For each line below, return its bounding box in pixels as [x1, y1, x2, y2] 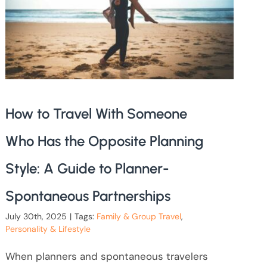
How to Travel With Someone [5, 104, 187, 122]
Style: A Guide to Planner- [5, 159, 169, 177]
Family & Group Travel [96, 210, 181, 222]
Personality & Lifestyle [5, 223, 91, 234]
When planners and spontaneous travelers [5, 249, 208, 263]
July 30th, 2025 [5, 210, 67, 222]
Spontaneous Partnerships [5, 187, 170, 204]
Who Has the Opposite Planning [5, 132, 204, 150]
